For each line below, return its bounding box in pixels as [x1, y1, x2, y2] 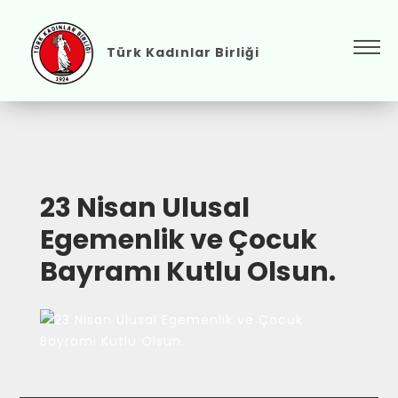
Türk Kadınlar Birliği [107, 43, 259, 61]
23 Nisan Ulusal [39, 189, 250, 227]
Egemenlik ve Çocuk [39, 221, 317, 259]
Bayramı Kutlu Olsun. [39, 253, 336, 291]
